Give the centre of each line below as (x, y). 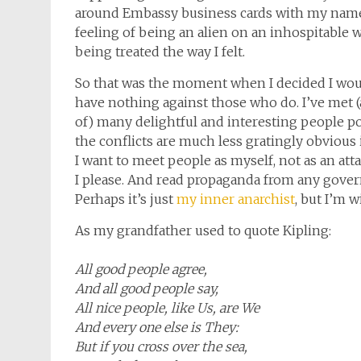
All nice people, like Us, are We (167, 308)
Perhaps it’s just (126, 199)
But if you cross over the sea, (161, 346)
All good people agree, (141, 269)
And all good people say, (147, 288)
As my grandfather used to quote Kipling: (203, 230)
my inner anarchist (236, 199)
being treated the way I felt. (160, 52)
